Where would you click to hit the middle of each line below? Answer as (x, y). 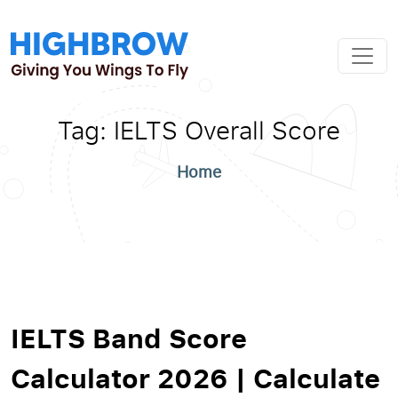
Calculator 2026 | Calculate (195, 378)
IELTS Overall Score (227, 130)
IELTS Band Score (129, 338)
